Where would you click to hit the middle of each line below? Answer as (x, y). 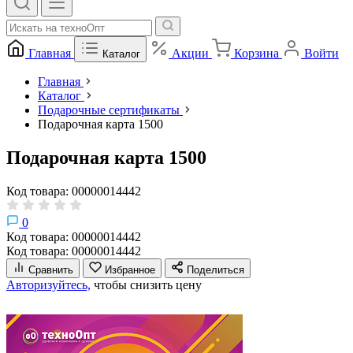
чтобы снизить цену (146, 284)
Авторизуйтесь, (48, 284)
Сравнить (51, 269)
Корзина (256, 53)
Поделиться (216, 269)
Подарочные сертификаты (109, 110)
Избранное (130, 269)
